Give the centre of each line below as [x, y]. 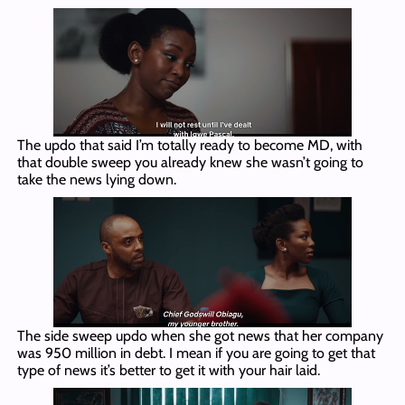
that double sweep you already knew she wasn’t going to [190, 163]
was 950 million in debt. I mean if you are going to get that [196, 353]
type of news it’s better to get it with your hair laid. [168, 370]
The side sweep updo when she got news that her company [200, 335]
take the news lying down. [96, 180]
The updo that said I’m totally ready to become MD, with [189, 146]
